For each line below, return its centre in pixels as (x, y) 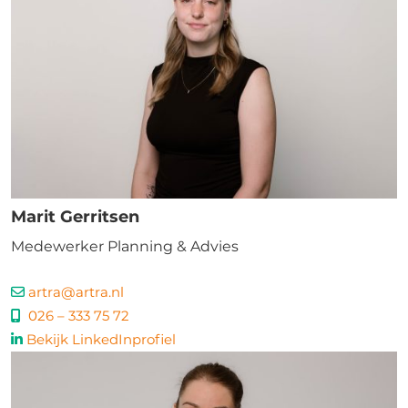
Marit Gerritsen (75, 217)
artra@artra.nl (76, 292)
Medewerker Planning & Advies (125, 246)
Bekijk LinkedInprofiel (101, 339)
